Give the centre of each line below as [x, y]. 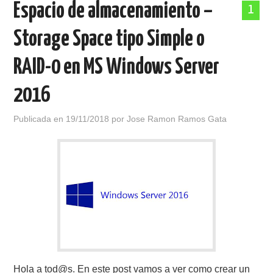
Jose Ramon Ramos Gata [177, 119]
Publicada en [40, 119]
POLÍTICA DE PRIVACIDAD [70, 26]
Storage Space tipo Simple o [109, 40]
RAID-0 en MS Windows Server [117, 68]
